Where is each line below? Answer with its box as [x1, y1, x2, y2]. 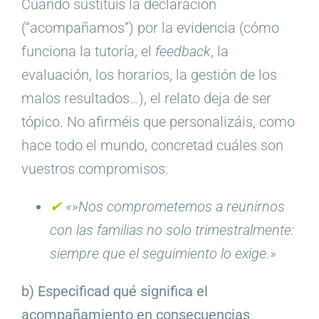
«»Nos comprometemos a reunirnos [65, 198, 285, 216]
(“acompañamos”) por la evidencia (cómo [21, 19, 279, 37]
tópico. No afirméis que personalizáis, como [21, 113, 295, 131]
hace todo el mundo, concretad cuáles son [21, 137, 283, 155]
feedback [155, 43, 211, 61]
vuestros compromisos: [21, 160, 168, 178]
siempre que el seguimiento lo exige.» [49, 245, 276, 263]
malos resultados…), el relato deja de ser [21, 90, 271, 108]
